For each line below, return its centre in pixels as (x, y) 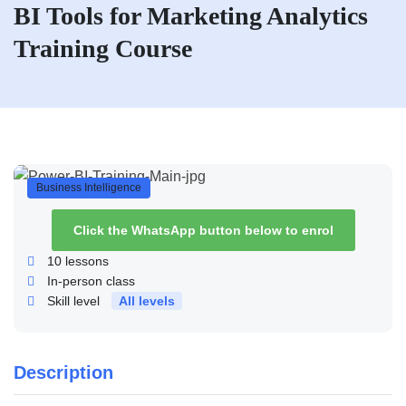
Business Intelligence (89, 188)
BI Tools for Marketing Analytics (191, 16)
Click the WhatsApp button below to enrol (203, 231)
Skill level (73, 301)
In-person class (91, 281)
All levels (147, 301)
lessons (85, 261)
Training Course (103, 48)
